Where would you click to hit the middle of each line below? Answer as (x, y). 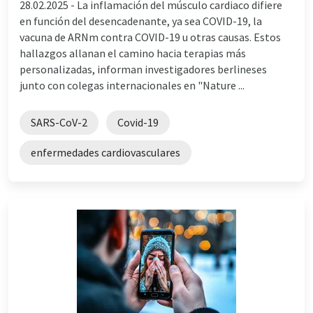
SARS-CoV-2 (59, 122)
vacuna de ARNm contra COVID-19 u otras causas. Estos (150, 37)
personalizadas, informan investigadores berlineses (143, 69)
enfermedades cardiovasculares (105, 152)
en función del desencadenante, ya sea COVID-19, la (141, 21)
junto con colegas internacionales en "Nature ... (132, 85)
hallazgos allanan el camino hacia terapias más (133, 53)
